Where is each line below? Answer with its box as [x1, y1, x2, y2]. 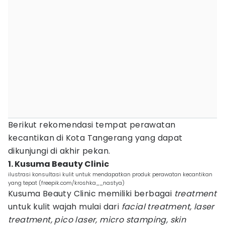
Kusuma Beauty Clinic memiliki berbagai [8, 188, 174, 199]
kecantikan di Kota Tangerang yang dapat [8, 132, 183, 144]
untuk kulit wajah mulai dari [8, 201, 122, 212]
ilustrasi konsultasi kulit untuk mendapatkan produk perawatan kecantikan [8, 170, 212, 178]
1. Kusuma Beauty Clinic [8, 158, 109, 170]
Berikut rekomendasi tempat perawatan [8, 119, 176, 131]
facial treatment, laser [121, 201, 214, 212]
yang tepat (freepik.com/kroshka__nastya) [8, 179, 125, 187]
